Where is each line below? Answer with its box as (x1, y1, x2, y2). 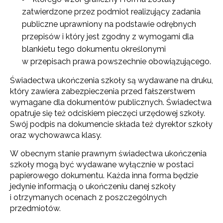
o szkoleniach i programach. (20, 191, 122, 201)
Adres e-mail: (20, 205, 68, 215)
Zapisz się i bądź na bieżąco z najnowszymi (20, 172, 179, 182)
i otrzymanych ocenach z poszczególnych (10, 192, 167, 202)
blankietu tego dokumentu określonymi (22, 44, 166, 54)
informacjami (20, 182, 68, 192)
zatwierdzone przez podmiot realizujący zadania (22, 6, 201, 16)
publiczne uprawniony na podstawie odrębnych (22, 19, 196, 29)
